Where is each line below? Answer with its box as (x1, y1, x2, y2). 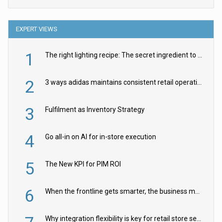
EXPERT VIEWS (16, 25, 58, 33)
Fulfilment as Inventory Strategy (45, 105, 145, 113)
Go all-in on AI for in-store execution (45, 132, 157, 141)
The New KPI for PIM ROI (45, 160, 121, 168)
